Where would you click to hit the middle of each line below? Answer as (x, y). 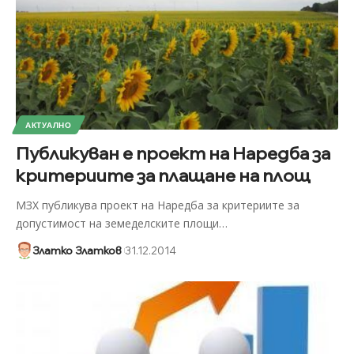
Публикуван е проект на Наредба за (173, 153)
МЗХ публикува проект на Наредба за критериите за (158, 205)
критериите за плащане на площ (163, 175)
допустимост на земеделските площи (117, 223)
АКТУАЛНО (49, 124)
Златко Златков (77, 250)
